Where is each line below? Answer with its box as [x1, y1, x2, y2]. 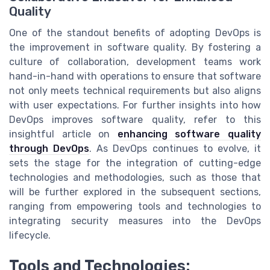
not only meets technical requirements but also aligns [9, 85, 261, 97]
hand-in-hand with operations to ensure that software [9, 71, 261, 83]
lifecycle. [9, 230, 51, 242]
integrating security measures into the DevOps [9, 215, 261, 227]
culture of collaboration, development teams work [9, 56, 261, 68]
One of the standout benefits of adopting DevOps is [9, 27, 261, 39]
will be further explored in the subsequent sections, [9, 186, 261, 198]
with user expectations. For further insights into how [9, 99, 261, 111]
